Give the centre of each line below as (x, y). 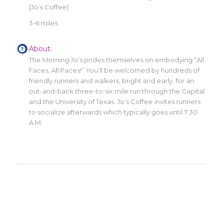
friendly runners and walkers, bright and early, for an (112, 80)
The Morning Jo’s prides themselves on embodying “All (117, 59)
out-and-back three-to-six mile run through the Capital (117, 91)
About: (41, 49)
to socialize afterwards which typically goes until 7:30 (113, 112)
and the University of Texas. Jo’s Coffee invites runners (115, 101)
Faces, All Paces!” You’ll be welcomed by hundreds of (114, 70)
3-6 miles (44, 23)
